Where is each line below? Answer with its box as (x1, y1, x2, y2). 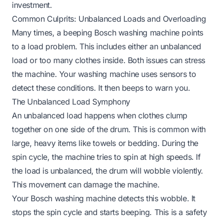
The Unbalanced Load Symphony (12, 96, 130, 107)
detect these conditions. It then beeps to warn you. (12, 82, 190, 93)
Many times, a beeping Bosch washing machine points (12, 27, 204, 37)
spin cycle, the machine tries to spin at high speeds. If (12, 151, 201, 162)
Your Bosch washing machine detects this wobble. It (12, 193, 196, 203)
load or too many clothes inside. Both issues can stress (12, 55, 206, 65)
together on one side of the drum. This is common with (12, 124, 206, 134)
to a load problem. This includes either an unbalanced (12, 41, 201, 51)
